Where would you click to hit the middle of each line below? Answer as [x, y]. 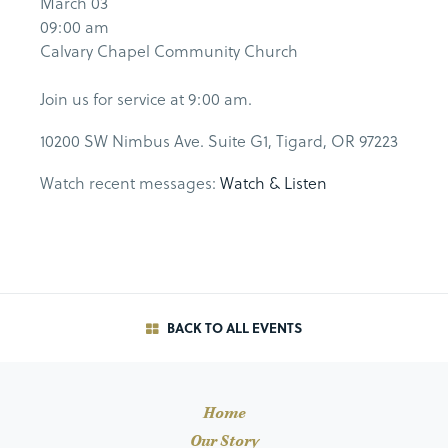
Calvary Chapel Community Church [169, 51]
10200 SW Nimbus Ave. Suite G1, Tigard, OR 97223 [219, 141]
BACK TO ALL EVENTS [232, 328]
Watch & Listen [273, 183]
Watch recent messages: [130, 183]
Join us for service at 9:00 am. [146, 99]
